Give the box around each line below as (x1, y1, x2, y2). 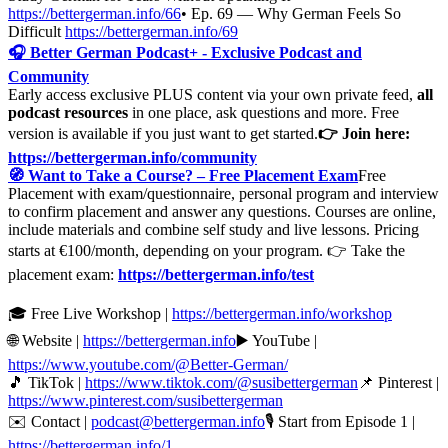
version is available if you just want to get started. (8, 124, 318, 142)
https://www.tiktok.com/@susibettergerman (85, 373, 358, 391)
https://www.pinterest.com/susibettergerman (8, 391, 283, 409)
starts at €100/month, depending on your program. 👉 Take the (8, 241, 405, 259)
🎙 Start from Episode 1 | (265, 412, 415, 430)
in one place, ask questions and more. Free (128, 103, 399, 121)
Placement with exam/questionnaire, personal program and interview (8, 184, 439, 202)
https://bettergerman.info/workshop (172, 304, 392, 322)
